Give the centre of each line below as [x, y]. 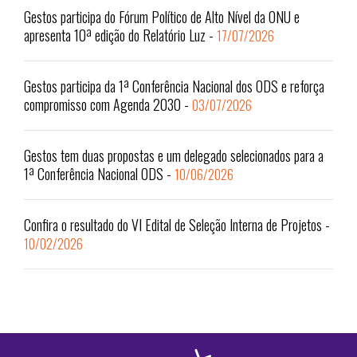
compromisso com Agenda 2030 [102, 105]
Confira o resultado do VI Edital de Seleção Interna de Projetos [173, 225]
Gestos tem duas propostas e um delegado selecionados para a [174, 156]
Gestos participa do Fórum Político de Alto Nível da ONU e [162, 17]
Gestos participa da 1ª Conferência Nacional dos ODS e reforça [174, 86]
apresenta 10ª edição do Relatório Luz [115, 35]
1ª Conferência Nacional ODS [94, 174]
